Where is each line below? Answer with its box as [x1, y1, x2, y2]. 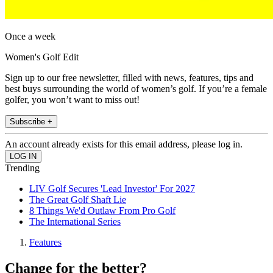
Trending [5, 163, 40, 174]
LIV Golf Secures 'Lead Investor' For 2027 [29, 183, 195, 194]
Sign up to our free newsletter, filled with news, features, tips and [5, 73, 253, 83]
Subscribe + [10, 117, 52, 127]
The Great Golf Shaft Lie [29, 194, 126, 205]
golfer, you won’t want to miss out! [5, 94, 140, 105]
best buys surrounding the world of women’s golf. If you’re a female [5, 83, 267, 94]
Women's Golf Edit [5, 52, 79, 63]
